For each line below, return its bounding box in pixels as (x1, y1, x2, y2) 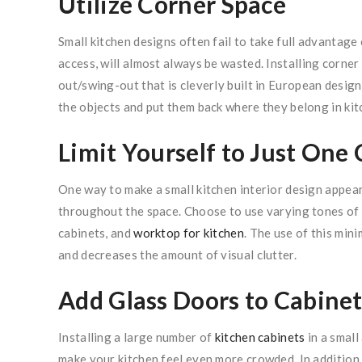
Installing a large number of (58, 330, 215, 345)
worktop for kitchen (133, 225, 244, 241)
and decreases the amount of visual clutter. (58, 247, 297, 263)
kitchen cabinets (214, 330, 305, 345)
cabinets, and (58, 225, 134, 241)
